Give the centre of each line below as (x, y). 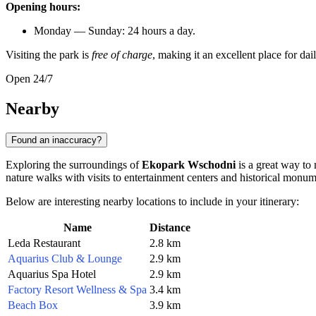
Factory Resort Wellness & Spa (77, 289)
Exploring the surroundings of (74, 164)
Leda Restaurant (44, 243)
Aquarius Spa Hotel (52, 274)
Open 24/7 (29, 79)
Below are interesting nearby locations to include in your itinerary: (152, 201)
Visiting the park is (49, 55)
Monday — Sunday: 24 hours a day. (115, 31)
